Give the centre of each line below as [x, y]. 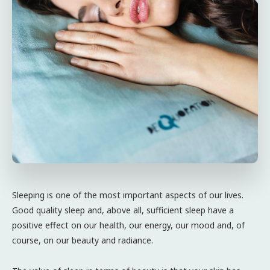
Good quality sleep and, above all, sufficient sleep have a [123, 210]
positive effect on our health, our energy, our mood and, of [128, 225]
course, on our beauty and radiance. [83, 240]
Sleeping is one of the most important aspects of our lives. [128, 195]
